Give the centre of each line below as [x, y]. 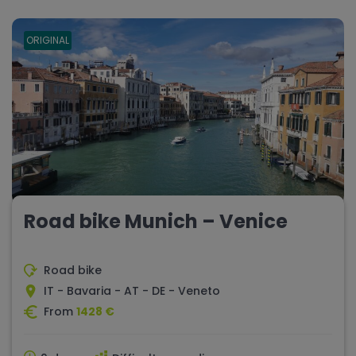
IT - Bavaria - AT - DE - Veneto [132, 291]
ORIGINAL [48, 40]
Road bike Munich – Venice [156, 222]
